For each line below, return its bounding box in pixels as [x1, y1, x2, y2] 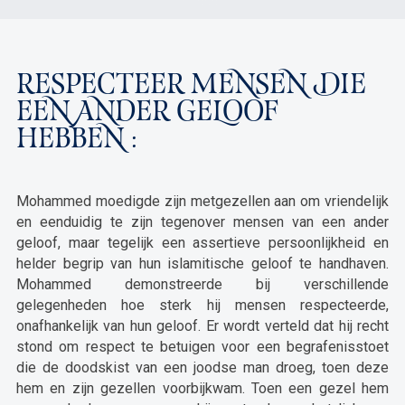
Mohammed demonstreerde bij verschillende [15, 276, 390, 293]
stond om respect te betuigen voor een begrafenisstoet [15, 338, 390, 355]
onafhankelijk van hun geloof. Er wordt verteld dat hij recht [15, 317, 390, 334]
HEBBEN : [15, 127, 137, 155]
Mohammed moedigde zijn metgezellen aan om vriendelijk [15, 193, 390, 210]
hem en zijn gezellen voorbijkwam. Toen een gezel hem [15, 380, 390, 397]
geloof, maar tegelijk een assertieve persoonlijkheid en [15, 234, 390, 251]
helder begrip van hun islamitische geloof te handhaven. [15, 255, 390, 272]
